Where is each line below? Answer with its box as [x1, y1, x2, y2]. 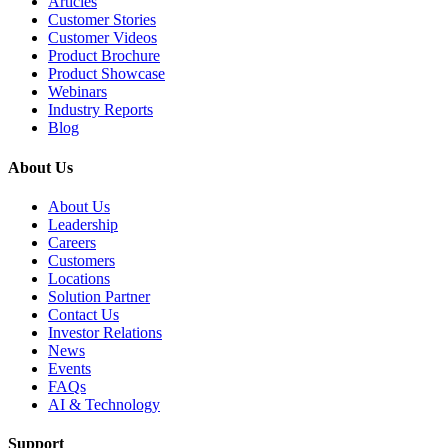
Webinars [48, 83, 107, 101]
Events [48, 359, 91, 377]
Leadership [48, 215, 118, 233]
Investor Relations [48, 323, 162, 341]
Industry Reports [48, 101, 153, 119]
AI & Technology [48, 395, 160, 413]
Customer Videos [48, 29, 157, 47]
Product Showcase [48, 65, 165, 83]
